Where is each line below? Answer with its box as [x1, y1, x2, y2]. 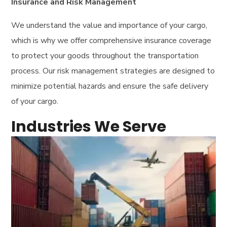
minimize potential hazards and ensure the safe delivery [11, 80, 209, 92]
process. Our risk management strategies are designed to [11, 65, 215, 77]
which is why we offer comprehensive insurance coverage [11, 34, 212, 46]
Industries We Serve [11, 116, 167, 137]
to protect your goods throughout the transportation [11, 50, 199, 61]
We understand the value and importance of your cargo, [11, 19, 208, 31]
